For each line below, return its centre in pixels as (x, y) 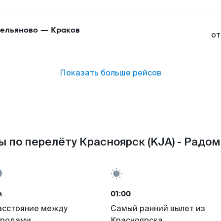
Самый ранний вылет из (158, 208)
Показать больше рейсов (110, 73)
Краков (65, 30)
